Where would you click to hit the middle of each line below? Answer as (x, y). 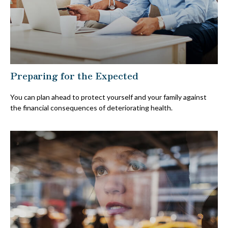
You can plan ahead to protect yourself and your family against (108, 97)
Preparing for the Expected (74, 75)
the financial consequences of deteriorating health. (91, 107)
